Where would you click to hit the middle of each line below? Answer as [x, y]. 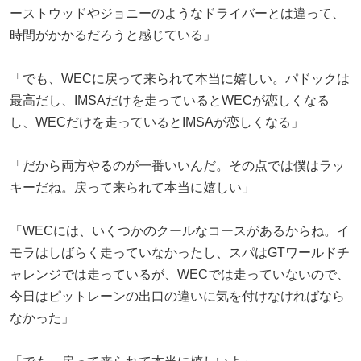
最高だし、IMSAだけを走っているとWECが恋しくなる [170, 100]
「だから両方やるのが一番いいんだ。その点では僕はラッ [177, 165]
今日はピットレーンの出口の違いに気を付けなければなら [177, 296]
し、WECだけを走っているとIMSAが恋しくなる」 [157, 122]
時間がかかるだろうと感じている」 [113, 35]
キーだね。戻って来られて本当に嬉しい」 [132, 187]
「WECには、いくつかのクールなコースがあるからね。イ [180, 230]
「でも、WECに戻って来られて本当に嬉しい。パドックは [180, 78]
